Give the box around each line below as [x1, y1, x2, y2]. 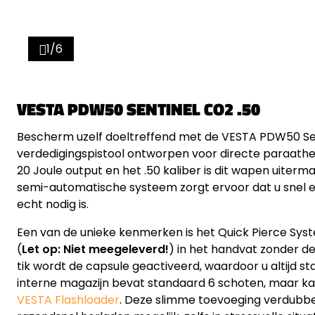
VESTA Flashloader [17, 291, 120, 308]
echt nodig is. [17, 195, 89, 212]
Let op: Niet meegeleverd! [22, 240, 169, 257]
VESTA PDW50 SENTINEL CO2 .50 [17, 96, 260, 122]
